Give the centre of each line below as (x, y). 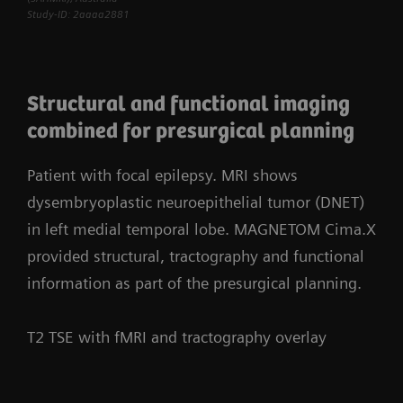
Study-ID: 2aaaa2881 (78, 15)
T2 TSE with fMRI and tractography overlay (177, 336)
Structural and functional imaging (188, 104)
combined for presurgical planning (191, 131)
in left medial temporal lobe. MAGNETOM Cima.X (201, 228)
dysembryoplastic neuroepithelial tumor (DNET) (196, 201)
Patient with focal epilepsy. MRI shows (162, 175)
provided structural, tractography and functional (196, 255)
